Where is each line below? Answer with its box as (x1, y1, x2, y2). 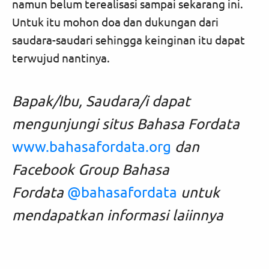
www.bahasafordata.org (12, 137, 171, 155)
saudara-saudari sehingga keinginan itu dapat (12, 32, 245, 47)
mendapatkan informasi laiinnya (12, 205, 223, 223)
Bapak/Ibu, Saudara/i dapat (12, 91, 190, 109)
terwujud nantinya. (12, 50, 110, 65)
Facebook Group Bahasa (12, 160, 169, 178)
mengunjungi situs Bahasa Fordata (12, 114, 240, 132)
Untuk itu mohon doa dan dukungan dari (12, 14, 219, 29)
